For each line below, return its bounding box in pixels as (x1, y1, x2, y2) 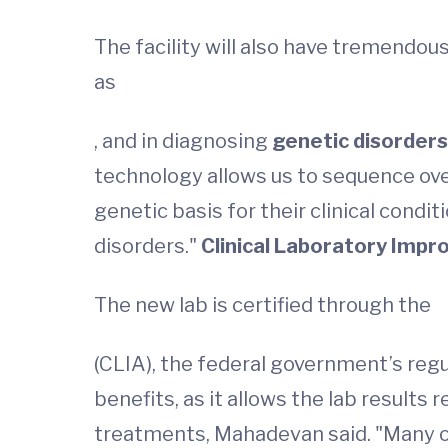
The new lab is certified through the (94, 293, 431, 317)
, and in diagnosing (94, 129, 272, 153)
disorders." (94, 234, 197, 258)
